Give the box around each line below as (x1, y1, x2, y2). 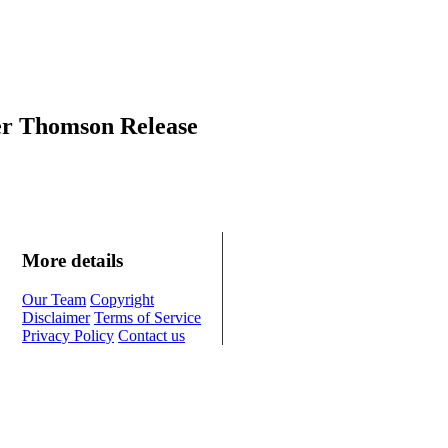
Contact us (118, 327, 185, 345)
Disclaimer (22, 309, 90, 327)
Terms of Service (94, 309, 201, 327)
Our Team (22, 291, 86, 309)
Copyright (90, 291, 154, 309)
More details (22, 250, 123, 272)
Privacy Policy (22, 327, 114, 345)
